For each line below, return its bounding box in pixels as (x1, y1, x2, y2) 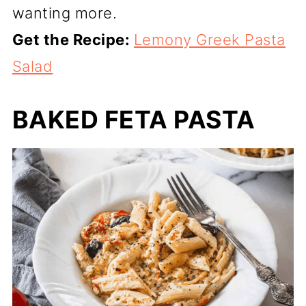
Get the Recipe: (12, 31, 134, 48)
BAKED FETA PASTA (12, 105, 255, 135)
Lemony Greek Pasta (133, 31, 286, 48)
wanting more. (12, 4, 117, 22)
